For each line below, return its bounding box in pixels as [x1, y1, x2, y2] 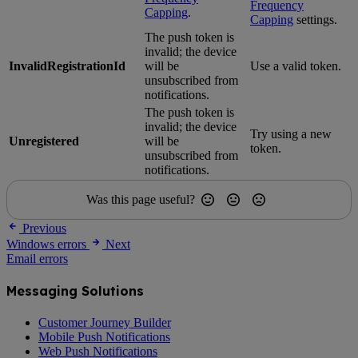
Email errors [6, 251, 68, 265]
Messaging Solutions [6, 282, 144, 299]
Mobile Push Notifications [38, 330, 170, 344]
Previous [22, 221, 66, 235]
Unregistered [9, 133, 79, 148]
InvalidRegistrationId [9, 58, 125, 73]
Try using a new [250, 126, 332, 141]
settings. [293, 12, 337, 26]
